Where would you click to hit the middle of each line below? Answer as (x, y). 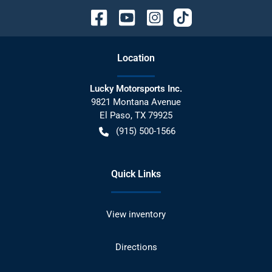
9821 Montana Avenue (136, 102)
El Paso (115, 115)
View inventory (136, 214)
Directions (136, 247)
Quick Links (136, 174)
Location (136, 58)
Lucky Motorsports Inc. (136, 88)
